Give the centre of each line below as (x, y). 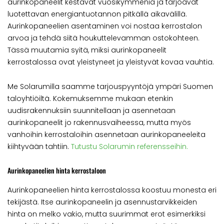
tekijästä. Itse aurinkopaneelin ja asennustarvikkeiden (102, 202)
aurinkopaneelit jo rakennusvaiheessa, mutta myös (99, 122)
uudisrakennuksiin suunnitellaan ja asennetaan (91, 110)
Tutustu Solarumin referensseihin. (129, 146)
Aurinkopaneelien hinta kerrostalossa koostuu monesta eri (112, 190)
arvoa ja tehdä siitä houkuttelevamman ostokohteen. (103, 38)
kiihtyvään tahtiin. (39, 146)
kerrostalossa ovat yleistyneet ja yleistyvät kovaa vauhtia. (111, 62)
